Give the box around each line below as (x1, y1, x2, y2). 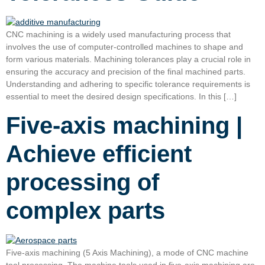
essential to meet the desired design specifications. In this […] (6, 91, 237, 101)
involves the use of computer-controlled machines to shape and (6, 41, 243, 51)
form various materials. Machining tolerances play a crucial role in (6, 54, 251, 64)
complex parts (6, 198, 165, 224)
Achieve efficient (6, 141, 192, 167)
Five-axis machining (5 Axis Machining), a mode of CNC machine (6, 248, 248, 258)
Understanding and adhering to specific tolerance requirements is (6, 79, 250, 89)
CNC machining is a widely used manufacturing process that (6, 29, 231, 39)
